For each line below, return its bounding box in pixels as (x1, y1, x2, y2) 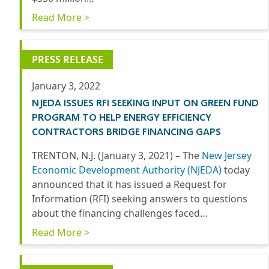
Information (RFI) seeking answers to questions (32, 192, 247, 206)
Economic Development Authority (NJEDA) (32, 163, 224, 177)
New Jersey (202, 149, 252, 163)
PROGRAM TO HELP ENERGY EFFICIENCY (32, 111, 211, 123)
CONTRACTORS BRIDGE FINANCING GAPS (32, 125, 221, 138)
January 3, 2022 (32, 79, 100, 93)
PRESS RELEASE (32, 53, 103, 67)
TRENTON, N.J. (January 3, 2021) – (32, 149, 183, 163)
